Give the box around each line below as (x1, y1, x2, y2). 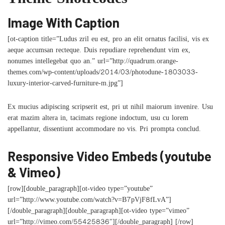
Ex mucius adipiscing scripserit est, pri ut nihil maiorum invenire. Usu (8, 103, 213, 114)
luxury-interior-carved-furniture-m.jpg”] (8, 79, 123, 90)
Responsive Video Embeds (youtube (8, 148, 211, 164)
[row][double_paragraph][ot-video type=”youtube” (8, 185, 153, 195)
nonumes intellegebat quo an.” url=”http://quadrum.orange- (8, 57, 178, 68)
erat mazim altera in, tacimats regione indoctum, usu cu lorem (8, 114, 188, 125)
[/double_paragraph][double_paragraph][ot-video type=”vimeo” (8, 207, 189, 217)
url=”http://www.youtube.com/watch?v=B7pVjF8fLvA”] (8, 196, 171, 206)
